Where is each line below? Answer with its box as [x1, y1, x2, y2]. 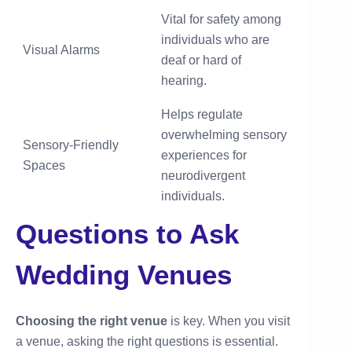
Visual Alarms [23, 42, 100, 57]
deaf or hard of [161, 53, 241, 67]
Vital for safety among [161, 12, 281, 26]
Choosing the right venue [16, 314, 167, 328]
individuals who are [161, 32, 269, 46]
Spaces [23, 158, 65, 172]
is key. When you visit [167, 314, 290, 328]
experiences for [161, 148, 247, 162]
